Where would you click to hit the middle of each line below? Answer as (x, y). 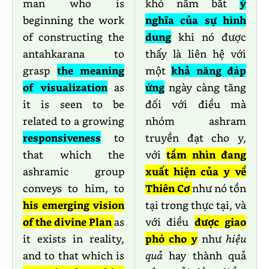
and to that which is (74, 255)
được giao (220, 222)
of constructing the (74, 37)
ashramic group (74, 171)
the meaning (90, 71)
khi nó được (209, 37)
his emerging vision (74, 205)
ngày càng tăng (205, 87)
